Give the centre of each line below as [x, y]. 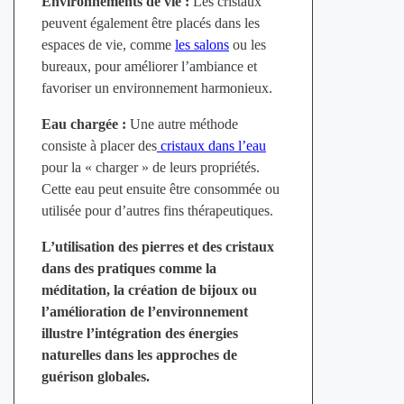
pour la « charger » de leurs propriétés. [150, 168]
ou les [247, 45]
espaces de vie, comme [108, 45]
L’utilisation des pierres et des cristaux [157, 247]
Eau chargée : [83, 124]
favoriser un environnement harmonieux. [156, 88]
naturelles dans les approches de [139, 355]
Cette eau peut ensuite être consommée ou [160, 189]
